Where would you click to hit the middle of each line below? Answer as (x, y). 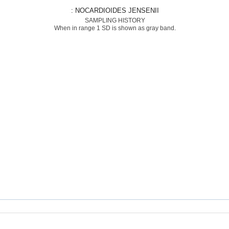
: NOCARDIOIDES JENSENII (117, 10)
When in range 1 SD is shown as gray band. (115, 28)
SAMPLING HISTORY (115, 20)
